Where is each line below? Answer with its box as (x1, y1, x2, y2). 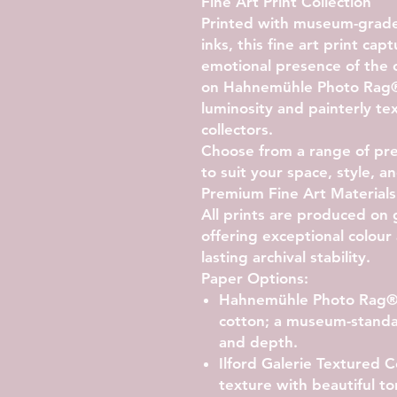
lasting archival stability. (201, 247, 370, 266)
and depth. (219, 332, 298, 351)
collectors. (201, 120, 273, 138)
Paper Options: (201, 269, 308, 287)
